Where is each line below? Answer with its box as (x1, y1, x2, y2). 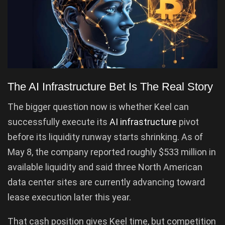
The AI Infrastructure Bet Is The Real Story (8, 80, 213, 93)
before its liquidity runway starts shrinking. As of (8, 132, 203, 143)
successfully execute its (8, 117, 109, 128)
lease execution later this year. (8, 192, 131, 203)
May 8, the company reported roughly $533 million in (8, 147, 216, 158)
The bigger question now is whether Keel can (8, 101, 189, 113)
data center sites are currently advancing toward (8, 177, 205, 188)
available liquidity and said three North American (8, 162, 202, 173)
